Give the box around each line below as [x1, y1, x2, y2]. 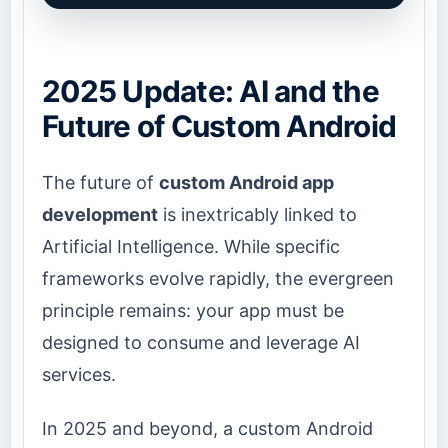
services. [42, 363, 116, 385]
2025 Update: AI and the [42, 73, 379, 110]
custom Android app [159, 171, 334, 193]
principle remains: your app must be [42, 299, 344, 321]
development [42, 203, 158, 225]
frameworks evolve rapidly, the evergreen [42, 267, 394, 289]
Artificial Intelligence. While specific [42, 235, 340, 257]
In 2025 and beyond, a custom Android [42, 418, 373, 440]
